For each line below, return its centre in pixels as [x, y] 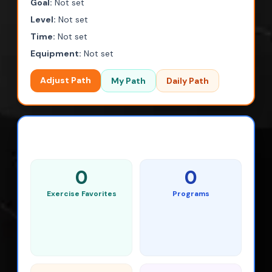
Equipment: [56, 53]
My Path [128, 81]
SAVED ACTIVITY [108, 143]
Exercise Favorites [81, 194]
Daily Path [188, 81]
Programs [191, 194]
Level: [43, 19]
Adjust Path [66, 80]
